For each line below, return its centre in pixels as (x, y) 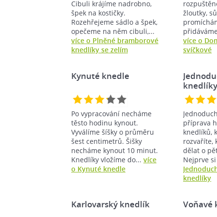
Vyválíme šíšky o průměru (113, 132)
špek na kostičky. (98, 13)
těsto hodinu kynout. (105, 123)
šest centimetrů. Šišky (107, 141)
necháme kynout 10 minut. (115, 150)
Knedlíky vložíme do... (107, 159)
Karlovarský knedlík (110, 204)
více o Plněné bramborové (115, 40)
